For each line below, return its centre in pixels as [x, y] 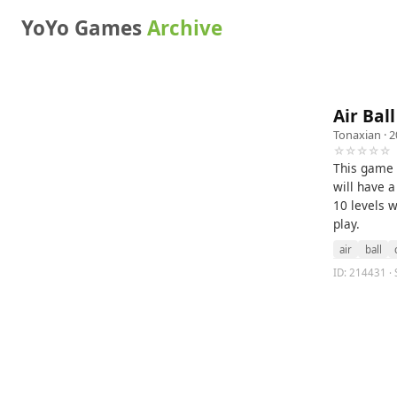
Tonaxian [357, 135]
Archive [185, 28]
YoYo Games [84, 28]
